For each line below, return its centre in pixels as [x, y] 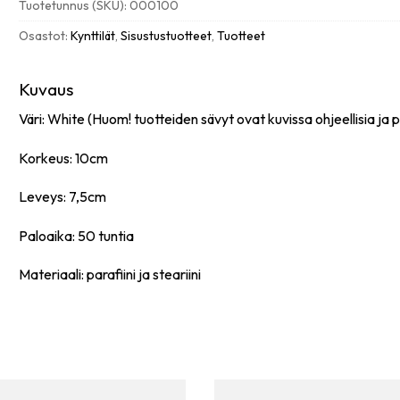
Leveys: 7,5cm [63, 197]
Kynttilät [93, 36]
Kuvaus [46, 90]
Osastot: [45, 36]
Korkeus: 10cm [64, 158]
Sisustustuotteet [167, 36]
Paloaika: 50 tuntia [77, 235]
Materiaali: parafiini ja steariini [110, 275]
